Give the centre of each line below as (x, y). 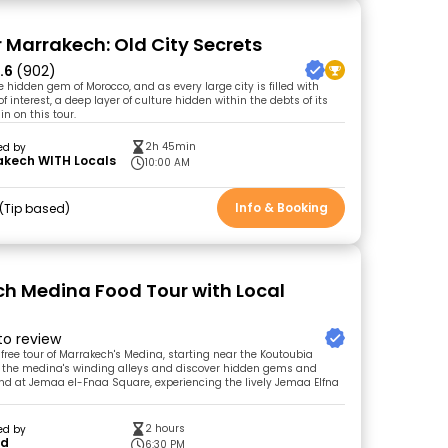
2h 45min (171, 146)
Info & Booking (281, 207)
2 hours (165, 428)
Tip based (35, 208)
